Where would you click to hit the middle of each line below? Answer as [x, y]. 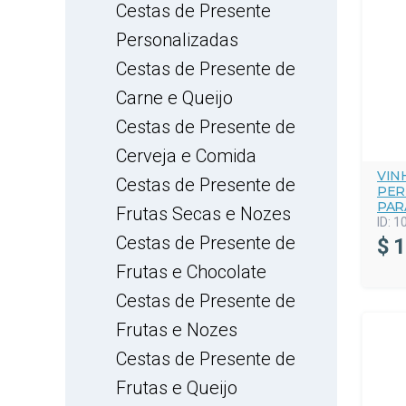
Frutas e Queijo [177, 388]
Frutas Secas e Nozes [203, 214]
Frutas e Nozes [177, 330]
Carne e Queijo [174, 98]
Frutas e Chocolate [191, 272]
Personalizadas [177, 40]
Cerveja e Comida [186, 156]
